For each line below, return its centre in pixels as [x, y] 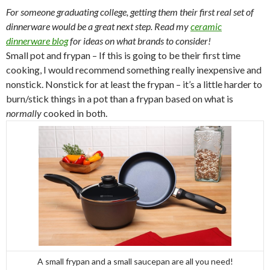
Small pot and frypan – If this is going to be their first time [123, 55]
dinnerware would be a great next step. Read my [98, 27]
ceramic [206, 27]
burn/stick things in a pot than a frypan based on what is [120, 99]
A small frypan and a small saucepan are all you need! [135, 262]
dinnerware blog [37, 41]
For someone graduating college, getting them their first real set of [130, 12]
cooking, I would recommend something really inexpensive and [134, 70]
